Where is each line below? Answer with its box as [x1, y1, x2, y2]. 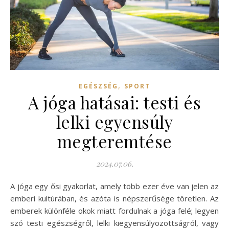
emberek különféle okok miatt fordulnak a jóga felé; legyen [10, 205, 219, 216]
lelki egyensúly [56, 110, 173, 133]
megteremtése [57, 129, 172, 152]
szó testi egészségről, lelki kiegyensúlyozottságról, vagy [10, 217, 219, 228]
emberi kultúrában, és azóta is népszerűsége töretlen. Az [10, 193, 219, 203]
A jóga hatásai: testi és [28, 90, 201, 113]
